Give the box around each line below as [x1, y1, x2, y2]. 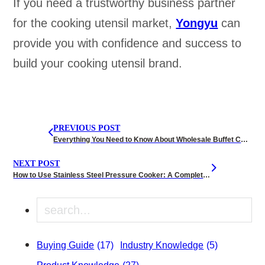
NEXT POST [13, 159, 60, 168]
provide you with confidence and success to [13, 37, 242, 50]
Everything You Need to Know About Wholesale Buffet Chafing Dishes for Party [241, 135, 248, 144]
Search [36, 201, 74, 214]
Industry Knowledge [120, 240, 204, 251]
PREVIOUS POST [53, 123, 121, 132]
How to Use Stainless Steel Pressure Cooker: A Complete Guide [203, 170, 211, 179]
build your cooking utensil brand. [13, 57, 183, 70]
